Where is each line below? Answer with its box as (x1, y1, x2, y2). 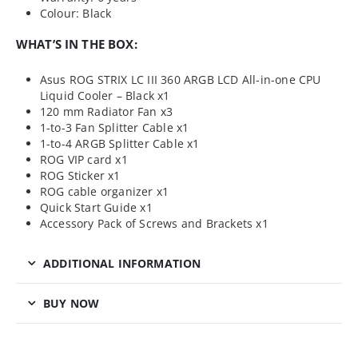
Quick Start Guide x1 (39, 200, 153, 216)
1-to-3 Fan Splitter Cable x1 (39, 120, 189, 136)
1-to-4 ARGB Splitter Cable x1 (39, 136, 200, 152)
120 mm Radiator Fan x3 (39, 104, 173, 120)
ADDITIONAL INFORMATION (43, 256, 201, 272)
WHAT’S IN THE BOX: (16, 36, 137, 53)
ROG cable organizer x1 (39, 184, 169, 200)
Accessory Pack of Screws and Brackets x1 (39, 216, 268, 232)
